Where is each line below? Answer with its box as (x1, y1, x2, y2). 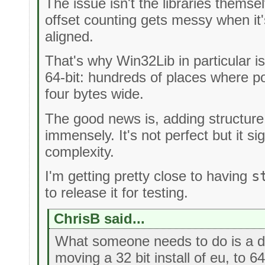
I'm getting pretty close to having (45, 167, 252, 184)
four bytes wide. (45, 86, 144, 102)
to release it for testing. (45, 184, 189, 201)
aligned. (45, 28, 94, 44)
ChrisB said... (53, 211, 145, 227)
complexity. (45, 143, 115, 160)
